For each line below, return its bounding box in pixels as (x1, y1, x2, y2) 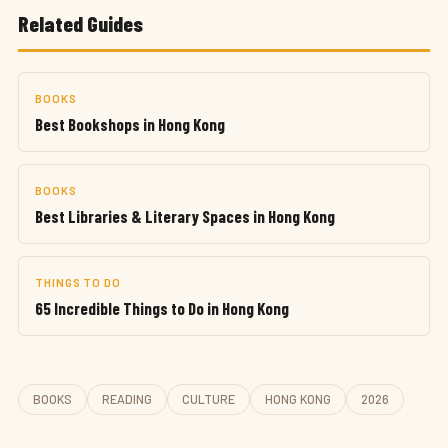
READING (102, 392, 152, 406)
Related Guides (18, 10, 143, 36)
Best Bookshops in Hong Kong (35, 114, 225, 134)
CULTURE (182, 392, 235, 406)
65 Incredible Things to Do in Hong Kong (35, 298, 289, 318)
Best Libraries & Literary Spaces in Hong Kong (35, 206, 335, 226)
